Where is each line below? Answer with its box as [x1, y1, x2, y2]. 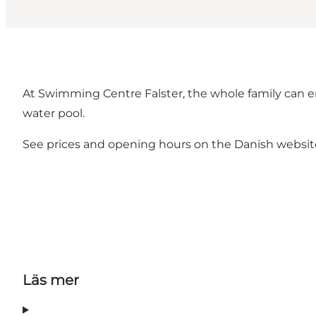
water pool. [23, 107, 85, 121]
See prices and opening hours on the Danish [23, 138, 276, 152]
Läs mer [23, 272, 79, 289]
